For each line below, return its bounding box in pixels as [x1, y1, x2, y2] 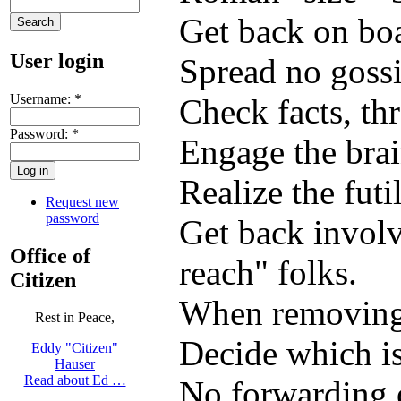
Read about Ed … [23, 372, 126, 388]
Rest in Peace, [35, 310, 115, 326]
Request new [46, 193, 119, 209]
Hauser [55, 356, 95, 372]
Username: [10, 90, 74, 107]
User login [10, 48, 104, 73]
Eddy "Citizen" [31, 340, 118, 356]
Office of [10, 243, 90, 268]
